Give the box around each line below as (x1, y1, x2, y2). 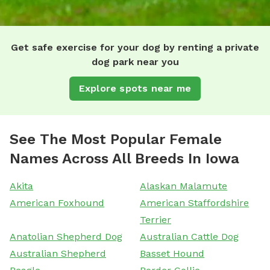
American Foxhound (10, 196, 104, 209)
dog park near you (91, 55, 179, 67)
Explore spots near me (78, 82, 192, 94)
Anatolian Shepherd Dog (10, 230, 122, 242)
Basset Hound (140, 247, 204, 259)
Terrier (140, 213, 171, 225)
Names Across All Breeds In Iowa (10, 149, 239, 167)
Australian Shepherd (10, 247, 106, 259)
